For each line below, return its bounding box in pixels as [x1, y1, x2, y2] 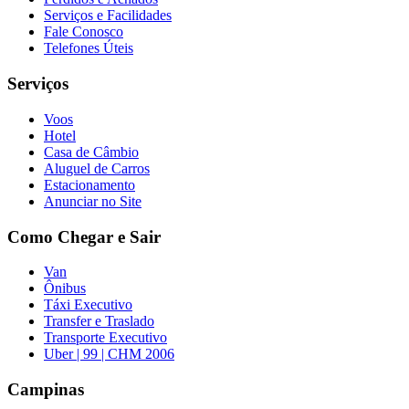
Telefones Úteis [44, 40, 133, 57]
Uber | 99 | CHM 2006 [44, 346, 174, 362]
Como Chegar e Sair [7, 226, 161, 246]
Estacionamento [44, 176, 135, 193]
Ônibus [44, 280, 86, 297]
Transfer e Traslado [44, 313, 154, 330]
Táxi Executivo [44, 297, 132, 313]
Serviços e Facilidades [44, 7, 172, 24]
